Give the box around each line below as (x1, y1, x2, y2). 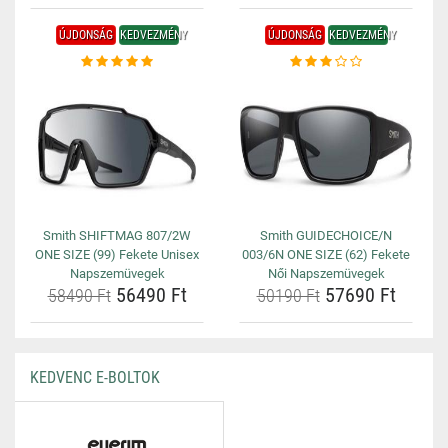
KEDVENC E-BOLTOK (30, 368, 160, 387)
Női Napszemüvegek (267, 266, 385, 281)
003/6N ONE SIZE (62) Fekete (242, 247, 410, 262)
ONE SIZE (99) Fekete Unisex (35, 247, 199, 262)
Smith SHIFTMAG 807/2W (43, 228, 191, 243)
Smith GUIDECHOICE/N (260, 228, 392, 243)
